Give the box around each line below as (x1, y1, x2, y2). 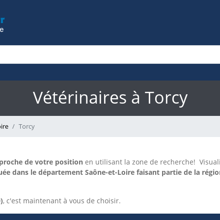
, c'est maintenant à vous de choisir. (3, 196, 121, 206)
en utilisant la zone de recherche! (83, 157, 195, 167)
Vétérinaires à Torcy (32, 86, 188, 109)
